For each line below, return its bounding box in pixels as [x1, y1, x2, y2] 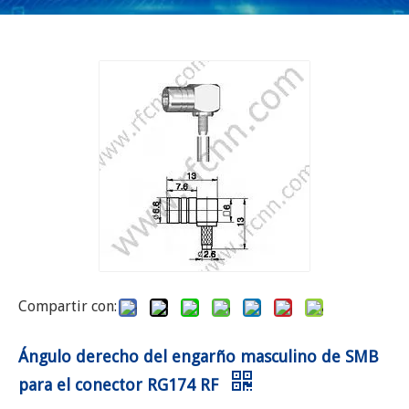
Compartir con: [18, 298, 117, 315]
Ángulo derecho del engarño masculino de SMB [18, 347, 379, 366]
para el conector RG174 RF [18, 375, 223, 394]
